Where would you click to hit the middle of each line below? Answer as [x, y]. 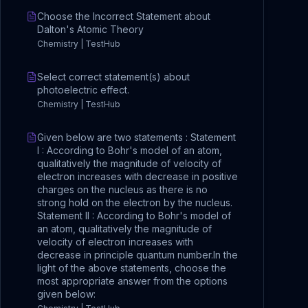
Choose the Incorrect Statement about [124, 16]
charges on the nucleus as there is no [122, 189]
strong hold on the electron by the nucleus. [135, 202]
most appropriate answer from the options [132, 281]
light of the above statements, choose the [132, 268]
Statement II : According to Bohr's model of [134, 216]
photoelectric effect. [83, 90]
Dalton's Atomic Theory [90, 29]
